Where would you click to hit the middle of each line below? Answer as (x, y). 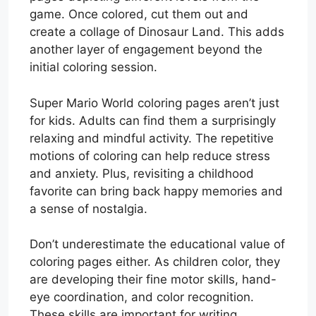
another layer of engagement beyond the (146, 50)
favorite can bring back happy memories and (156, 191)
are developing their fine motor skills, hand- (153, 280)
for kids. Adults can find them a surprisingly (153, 120)
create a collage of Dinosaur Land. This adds (157, 32)
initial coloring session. (93, 67)
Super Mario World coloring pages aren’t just (154, 103)
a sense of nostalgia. (89, 208)
